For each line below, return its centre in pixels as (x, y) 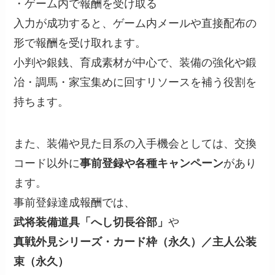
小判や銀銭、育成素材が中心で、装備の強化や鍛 (135, 63)
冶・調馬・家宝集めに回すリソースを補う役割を (135, 83)
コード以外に (47, 164)
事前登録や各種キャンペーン (152, 164)
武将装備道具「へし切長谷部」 (91, 223)
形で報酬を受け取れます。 (80, 43)
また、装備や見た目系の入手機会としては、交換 (135, 144)
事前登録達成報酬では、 (75, 203)
